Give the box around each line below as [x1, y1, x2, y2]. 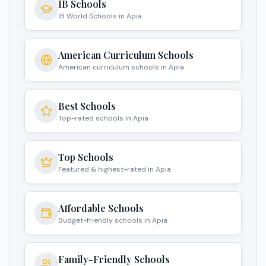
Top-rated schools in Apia [58, 113, 148, 123]
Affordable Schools [58, 202, 144, 215]
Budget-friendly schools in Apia [58, 216, 167, 226]
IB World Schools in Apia [58, 11, 142, 21]
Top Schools [58, 151, 113, 164]
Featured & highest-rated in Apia [58, 164, 171, 175]
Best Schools [58, 100, 116, 113]
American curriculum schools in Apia [58, 62, 184, 72]
